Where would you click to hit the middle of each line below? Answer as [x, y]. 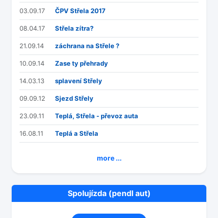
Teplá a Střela [77, 134]
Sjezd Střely [74, 99]
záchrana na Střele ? [87, 46]
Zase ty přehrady [82, 64]
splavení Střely [79, 81]
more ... [109, 158]
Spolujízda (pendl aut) [109, 193]
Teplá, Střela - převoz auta [97, 116]
